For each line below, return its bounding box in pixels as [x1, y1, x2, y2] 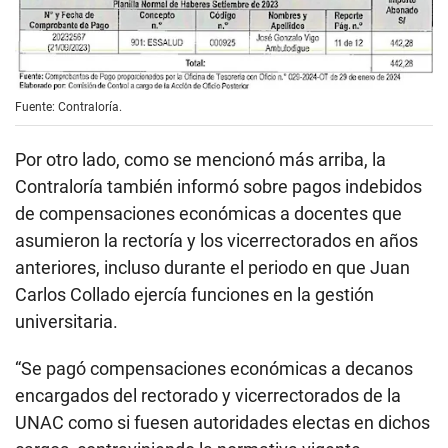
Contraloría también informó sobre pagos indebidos [15, 175, 422, 197]
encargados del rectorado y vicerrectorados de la [15, 384, 401, 406]
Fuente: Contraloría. [15, 99, 122, 114]
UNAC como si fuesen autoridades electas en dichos [15, 411, 430, 433]
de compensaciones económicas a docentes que [15, 202, 402, 224]
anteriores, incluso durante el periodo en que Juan [15, 256, 410, 278]
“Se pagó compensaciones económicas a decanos [15, 357, 413, 379]
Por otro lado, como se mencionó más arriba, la [15, 148, 386, 170]
